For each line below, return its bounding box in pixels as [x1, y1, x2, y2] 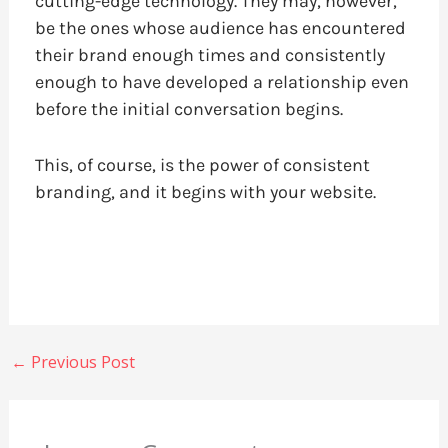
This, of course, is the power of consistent [34, 154, 370, 177]
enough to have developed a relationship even [34, 71, 409, 94]
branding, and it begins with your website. [34, 181, 376, 204]
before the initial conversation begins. [34, 98, 343, 121]
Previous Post [26, 350, 135, 373]
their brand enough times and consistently [34, 44, 385, 67]
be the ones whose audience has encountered [34, 17, 406, 40]
